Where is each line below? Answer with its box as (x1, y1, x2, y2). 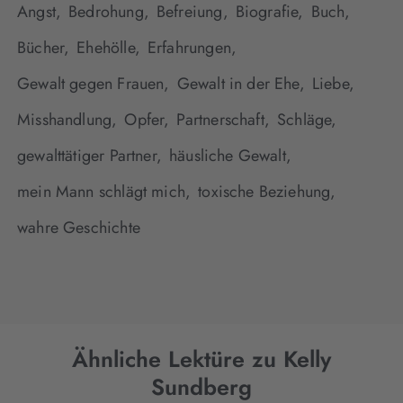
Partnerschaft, (176, 108, 270, 132)
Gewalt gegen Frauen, (17, 72, 170, 96)
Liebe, (311, 72, 354, 96)
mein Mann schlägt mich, (17, 180, 192, 204)
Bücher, (17, 36, 70, 60)
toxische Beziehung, (198, 180, 336, 204)
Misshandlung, (17, 108, 118, 132)
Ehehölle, (76, 36, 140, 60)
